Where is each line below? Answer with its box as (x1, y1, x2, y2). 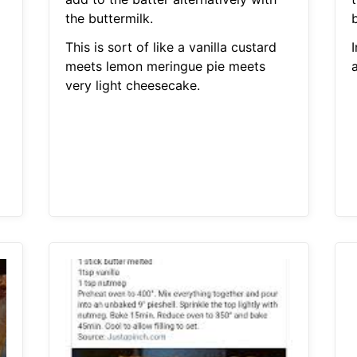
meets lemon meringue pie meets (65, 58, 265, 75)
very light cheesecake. (65, 77, 200, 94)
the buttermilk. (65, 10, 153, 27)
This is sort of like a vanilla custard (65, 39, 277, 56)
